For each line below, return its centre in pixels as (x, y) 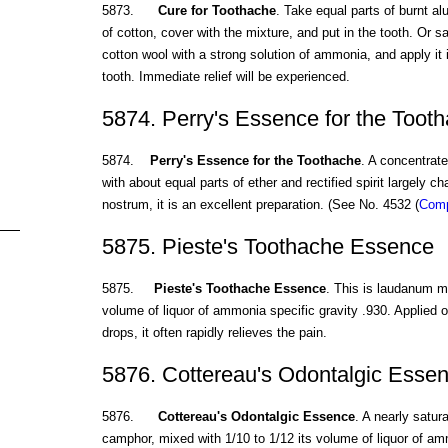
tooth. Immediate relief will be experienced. (225, 77)
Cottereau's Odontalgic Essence (256, 416)
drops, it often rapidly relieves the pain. (214, 332)
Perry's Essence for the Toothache (255, 161)
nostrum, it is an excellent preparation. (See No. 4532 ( (260, 205)
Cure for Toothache (216, 11)
